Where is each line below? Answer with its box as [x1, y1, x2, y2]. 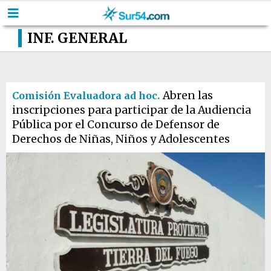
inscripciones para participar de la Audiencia [12, 103, 251, 117]
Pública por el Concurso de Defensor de [12, 118, 220, 131]
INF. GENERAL [27, 30, 127, 47]
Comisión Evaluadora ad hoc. [12, 90, 160, 102]
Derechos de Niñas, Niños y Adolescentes [12, 132, 230, 146]
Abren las [163, 89, 213, 102]
